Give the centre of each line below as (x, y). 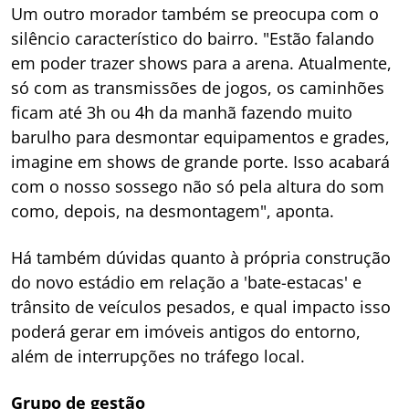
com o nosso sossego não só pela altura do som (198, 187)
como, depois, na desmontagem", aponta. (173, 211)
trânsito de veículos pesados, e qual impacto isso (201, 307)
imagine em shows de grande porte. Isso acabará (200, 162)
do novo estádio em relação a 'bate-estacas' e (186, 283)
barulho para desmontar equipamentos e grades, (200, 137)
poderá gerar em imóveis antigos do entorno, (186, 332)
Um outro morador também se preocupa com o (195, 14)
